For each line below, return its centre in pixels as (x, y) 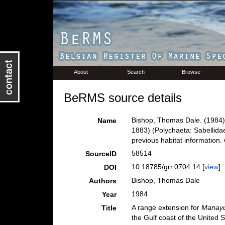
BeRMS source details (123, 98)
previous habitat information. (178, 140)
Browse (191, 72)
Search (136, 72)
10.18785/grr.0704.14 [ (168, 167)
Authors (102, 181)
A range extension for (166, 207)
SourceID (101, 154)
